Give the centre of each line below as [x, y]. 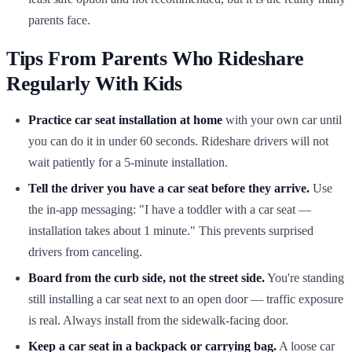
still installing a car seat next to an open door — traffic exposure [186, 299]
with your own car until [282, 120]
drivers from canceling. [85, 252]
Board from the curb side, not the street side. [147, 278]
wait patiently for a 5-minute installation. [128, 162]
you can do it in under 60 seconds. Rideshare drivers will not [178, 141]
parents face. [59, 20]
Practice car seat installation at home [125, 120]
